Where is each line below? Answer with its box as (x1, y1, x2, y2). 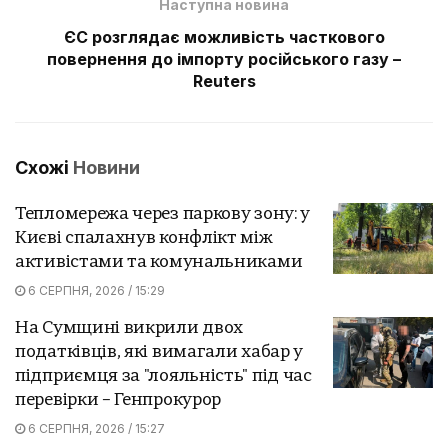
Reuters (192, 70, 256, 91)
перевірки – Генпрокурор (15, 391, 222, 409)
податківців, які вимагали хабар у (15, 343, 304, 361)
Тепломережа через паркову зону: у (15, 205, 311, 223)
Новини (73, 156, 140, 178)
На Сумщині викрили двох (15, 319, 244, 337)
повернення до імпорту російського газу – (47, 48, 401, 69)
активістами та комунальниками (15, 253, 303, 271)
